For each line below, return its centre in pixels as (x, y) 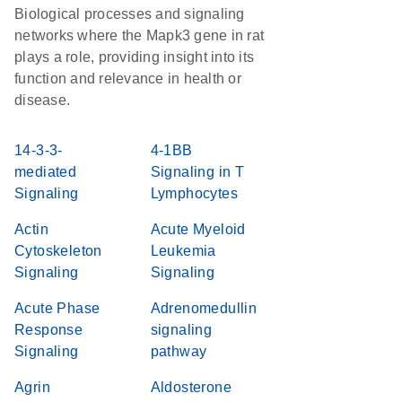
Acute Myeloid (198, 229)
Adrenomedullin (204, 308)
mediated (46, 172)
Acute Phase (57, 308)
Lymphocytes (194, 193)
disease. (42, 100)
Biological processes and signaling (130, 14)
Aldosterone (191, 387)
